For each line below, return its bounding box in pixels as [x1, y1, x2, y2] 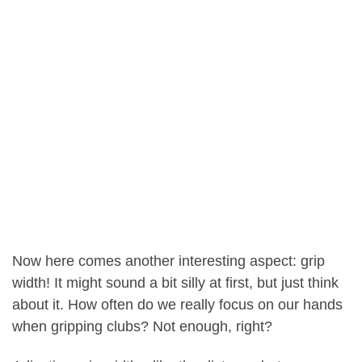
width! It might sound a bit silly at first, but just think [12, 274, 339, 291]
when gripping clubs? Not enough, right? [12, 318, 272, 335]
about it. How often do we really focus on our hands [12, 296, 343, 313]
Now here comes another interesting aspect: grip [12, 252, 325, 269]
